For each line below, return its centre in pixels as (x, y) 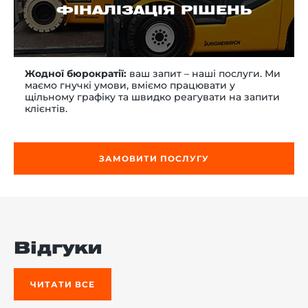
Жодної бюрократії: (76, 74)
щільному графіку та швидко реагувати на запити (152, 97)
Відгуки (58, 249)
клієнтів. (46, 109)
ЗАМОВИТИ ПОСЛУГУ (154, 159)
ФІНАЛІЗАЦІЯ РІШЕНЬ (154, 11)
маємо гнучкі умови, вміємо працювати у (130, 86)
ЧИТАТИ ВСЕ (63, 285)
